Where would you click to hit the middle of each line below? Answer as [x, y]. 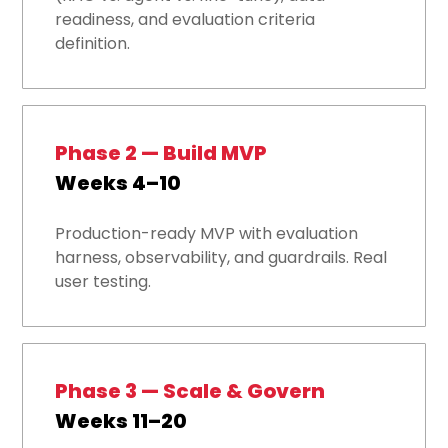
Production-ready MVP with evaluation [207, 234]
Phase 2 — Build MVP [161, 153]
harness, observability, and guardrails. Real [221, 258]
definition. [93, 44]
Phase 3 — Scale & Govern [190, 391]
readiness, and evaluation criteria [185, 20]
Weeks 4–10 [118, 183]
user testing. [103, 282]
